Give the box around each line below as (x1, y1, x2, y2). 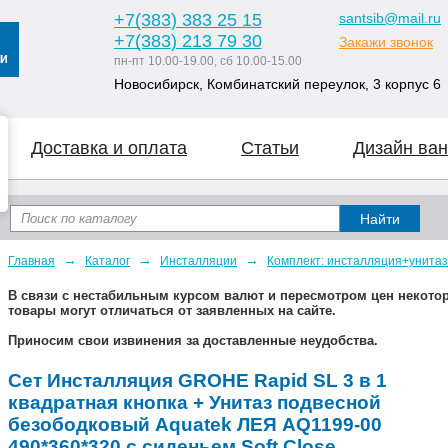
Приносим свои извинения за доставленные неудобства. (8, 333, 378, 348)
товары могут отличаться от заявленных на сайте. (8, 303, 336, 318)
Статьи (241, 138, 299, 158)
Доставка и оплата (31, 138, 187, 158)
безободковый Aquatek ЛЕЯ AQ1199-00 (8, 414, 382, 435)
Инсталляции (160, 254, 237, 268)
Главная (8, 254, 55, 268)
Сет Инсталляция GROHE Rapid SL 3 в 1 (8, 370, 387, 391)
